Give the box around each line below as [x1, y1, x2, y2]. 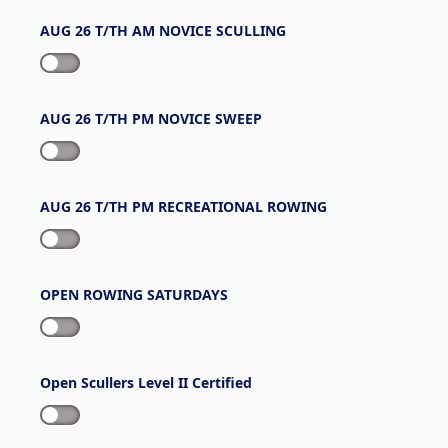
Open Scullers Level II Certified [40, 373, 252, 392]
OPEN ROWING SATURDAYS [40, 285, 228, 304]
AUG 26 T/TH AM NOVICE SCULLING [40, 21, 286, 40]
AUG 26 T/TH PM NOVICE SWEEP [40, 109, 262, 128]
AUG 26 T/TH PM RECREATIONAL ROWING [40, 197, 327, 216]
